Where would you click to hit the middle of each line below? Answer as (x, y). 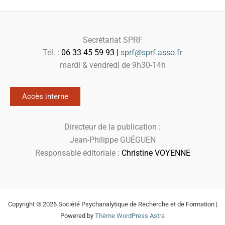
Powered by (78, 216)
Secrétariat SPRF (113, 40)
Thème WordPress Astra (130, 216)
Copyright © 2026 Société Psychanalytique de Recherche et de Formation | (113, 204)
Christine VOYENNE (156, 153)
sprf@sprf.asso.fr (151, 53)
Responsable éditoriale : (78, 153)
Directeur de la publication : (113, 127)
